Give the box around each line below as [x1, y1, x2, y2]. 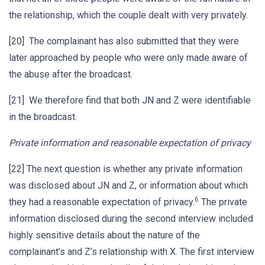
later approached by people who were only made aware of [9, 52, 248, 63]
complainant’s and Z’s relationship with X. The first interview [9, 246, 254, 257]
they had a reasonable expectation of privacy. [9, 196, 195, 208]
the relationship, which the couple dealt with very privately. [9, 9, 248, 21]
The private [199, 196, 247, 208]
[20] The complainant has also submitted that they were [9, 35, 239, 47]
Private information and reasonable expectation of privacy [9, 137, 251, 148]
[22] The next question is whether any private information [9, 163, 243, 174]
